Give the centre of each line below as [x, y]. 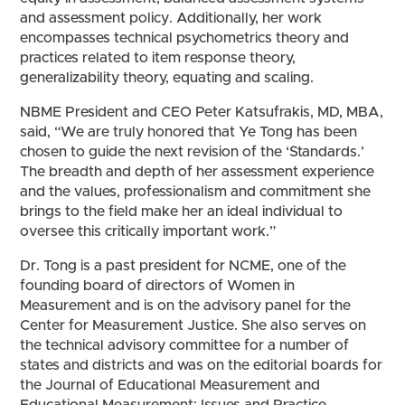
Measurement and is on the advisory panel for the [186, 305]
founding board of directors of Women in [158, 285]
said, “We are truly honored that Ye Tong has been [189, 132]
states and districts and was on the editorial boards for [202, 365]
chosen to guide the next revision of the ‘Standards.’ [193, 151]
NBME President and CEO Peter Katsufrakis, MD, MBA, [202, 112]
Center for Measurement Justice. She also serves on [193, 325]
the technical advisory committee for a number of [185, 345]
